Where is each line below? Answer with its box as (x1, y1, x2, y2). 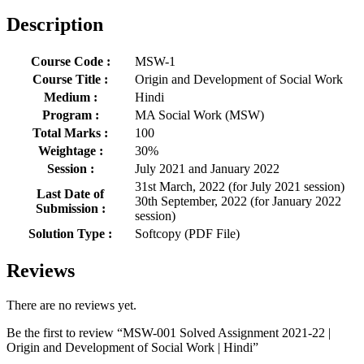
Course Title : (32, 72, 108, 87)
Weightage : (37, 144, 103, 158)
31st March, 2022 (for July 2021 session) (135, 180, 344, 194)
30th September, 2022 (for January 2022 (135, 194, 341, 209)
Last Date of (37, 187, 104, 201)
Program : (41, 108, 99, 123)
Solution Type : (28, 227, 112, 241)
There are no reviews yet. (6, 298, 136, 313)
